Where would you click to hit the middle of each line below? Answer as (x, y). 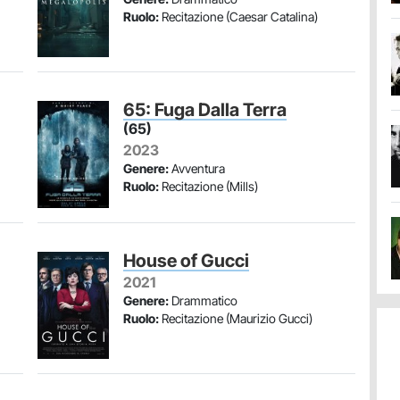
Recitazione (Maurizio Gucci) (236, 318)
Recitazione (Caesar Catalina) (238, 17)
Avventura (197, 168)
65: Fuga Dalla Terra (205, 110)
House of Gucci (186, 261)
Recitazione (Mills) (208, 186)
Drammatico (203, 300)
